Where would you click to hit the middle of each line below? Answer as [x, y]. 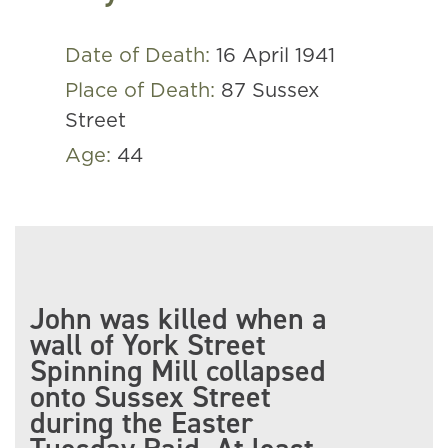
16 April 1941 [275, 56]
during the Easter [141, 423]
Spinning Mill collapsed [178, 371]
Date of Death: [140, 56]
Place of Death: [143, 91]
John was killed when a [178, 319]
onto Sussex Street [150, 397]
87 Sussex [270, 91]
